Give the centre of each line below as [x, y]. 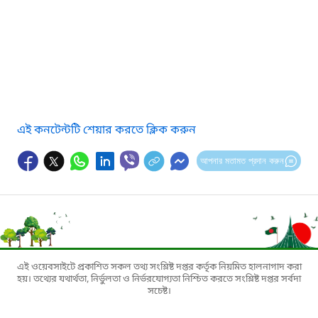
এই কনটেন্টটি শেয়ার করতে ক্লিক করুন [106, 130]
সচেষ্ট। [159, 291]
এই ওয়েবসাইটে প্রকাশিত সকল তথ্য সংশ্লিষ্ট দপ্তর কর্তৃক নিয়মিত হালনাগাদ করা [159, 267]
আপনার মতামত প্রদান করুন [242, 160]
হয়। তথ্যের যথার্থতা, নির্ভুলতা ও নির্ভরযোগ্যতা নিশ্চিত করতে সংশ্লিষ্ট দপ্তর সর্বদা [159, 279]
